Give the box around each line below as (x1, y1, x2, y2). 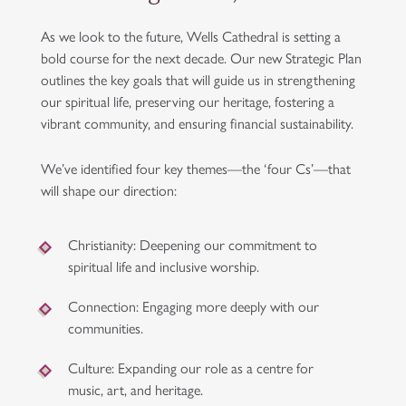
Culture (68, 357, 111, 378)
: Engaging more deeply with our (136, 295, 319, 316)
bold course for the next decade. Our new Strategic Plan (41, 47, 362, 68)
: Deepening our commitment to (133, 234, 317, 255)
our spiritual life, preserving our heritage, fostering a (41, 91, 334, 111)
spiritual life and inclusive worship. (68, 256, 259, 276)
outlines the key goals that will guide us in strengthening (41, 69, 355, 90)
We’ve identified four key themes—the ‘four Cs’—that (41, 158, 351, 179)
